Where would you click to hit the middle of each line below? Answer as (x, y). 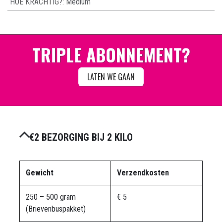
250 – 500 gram (51, 197)
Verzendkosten (143, 172)
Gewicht (40, 172)
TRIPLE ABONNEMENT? (111, 54)
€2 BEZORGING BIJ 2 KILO (81, 137)
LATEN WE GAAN (111, 77)
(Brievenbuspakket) (56, 209)
